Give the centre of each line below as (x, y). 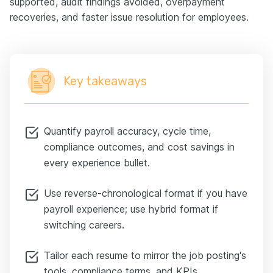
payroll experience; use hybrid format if (131, 209)
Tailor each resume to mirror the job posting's (145, 255)
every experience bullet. (97, 162)
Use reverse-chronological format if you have (146, 193)
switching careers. (84, 225)
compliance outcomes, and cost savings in (139, 147)
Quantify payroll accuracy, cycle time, (127, 131)
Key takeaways (105, 81)
